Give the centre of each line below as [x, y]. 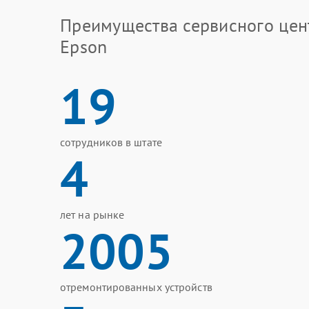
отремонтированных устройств [136, 287]
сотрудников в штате [111, 142]
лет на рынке [92, 215]
